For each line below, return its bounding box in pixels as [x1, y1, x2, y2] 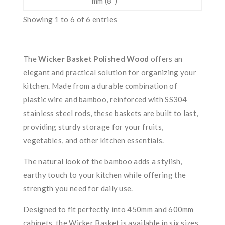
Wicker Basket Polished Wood [38, 54, 149, 63]
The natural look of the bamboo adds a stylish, [23, 157, 182, 166]
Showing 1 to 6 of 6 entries [23, 15, 118, 24]
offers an [149, 54, 183, 63]
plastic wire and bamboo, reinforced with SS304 [23, 95, 187, 104]
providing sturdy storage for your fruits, [23, 122, 164, 131]
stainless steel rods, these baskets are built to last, [23, 108, 198, 118]
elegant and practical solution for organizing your [23, 68, 196, 77]
